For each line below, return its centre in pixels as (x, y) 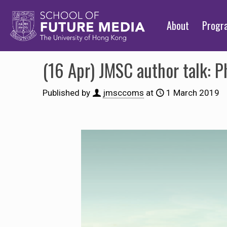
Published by (66, 93)
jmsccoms (123, 93)
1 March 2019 (193, 93)
